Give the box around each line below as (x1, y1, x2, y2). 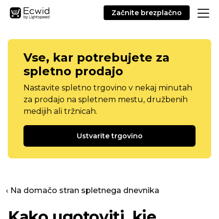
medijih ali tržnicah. (23, 107, 97, 116)
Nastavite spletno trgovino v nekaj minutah (23, 83, 192, 92)
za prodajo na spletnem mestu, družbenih (23, 95, 188, 104)
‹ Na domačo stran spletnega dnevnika (6, 186, 159, 195)
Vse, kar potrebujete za (23, 50, 170, 65)
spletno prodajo (23, 64, 123, 78)
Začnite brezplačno (111, 8, 182, 17)
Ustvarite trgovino (76, 131, 143, 140)
